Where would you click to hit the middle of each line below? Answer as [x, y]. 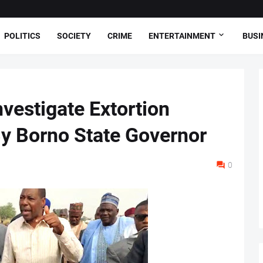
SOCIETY [74, 36]
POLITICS [22, 36]
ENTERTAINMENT [182, 36]
